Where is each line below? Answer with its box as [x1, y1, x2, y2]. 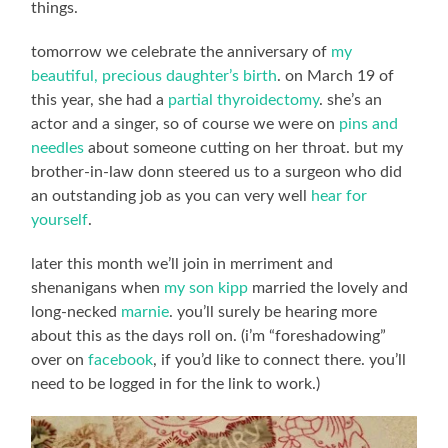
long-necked [31, 303, 122, 320]
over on [31, 351, 89, 368]
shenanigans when [31, 279, 165, 296]
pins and [339, 115, 399, 132]
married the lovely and [248, 279, 409, 296]
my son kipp [164, 279, 249, 296]
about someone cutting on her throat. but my [84, 139, 404, 156]
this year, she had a [31, 91, 169, 108]
